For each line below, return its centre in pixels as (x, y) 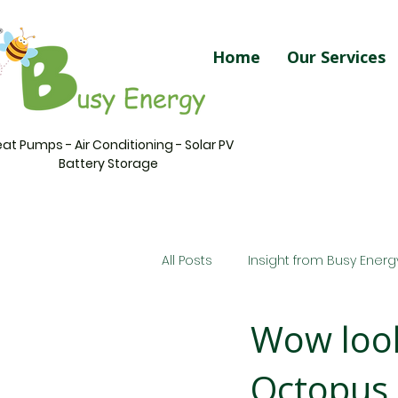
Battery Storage (111, 163)
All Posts (187, 260)
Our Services (337, 57)
